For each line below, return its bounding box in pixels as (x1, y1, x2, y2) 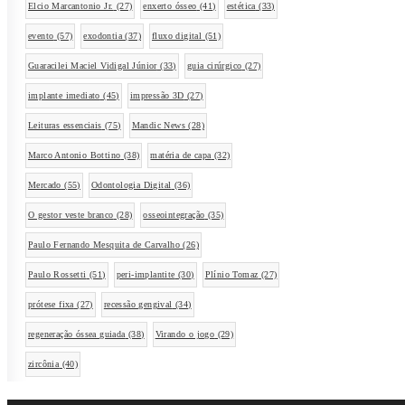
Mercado (28, 180, 61, 191)
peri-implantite (116, 269, 175, 280)
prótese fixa (28, 299, 74, 310)
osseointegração (143, 210, 205, 221)
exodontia (83, 31, 123, 42)
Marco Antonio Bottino (28, 150, 121, 161)
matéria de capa (150, 150, 212, 161)
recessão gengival (103, 299, 173, 310)
